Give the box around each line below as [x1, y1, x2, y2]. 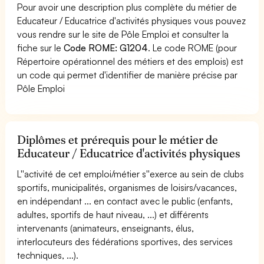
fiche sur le [17, 41, 64, 54]
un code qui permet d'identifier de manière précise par [17, 68, 238, 81]
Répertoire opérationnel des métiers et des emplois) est [17, 55, 244, 67]
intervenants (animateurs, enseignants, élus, [17, 222, 194, 234]
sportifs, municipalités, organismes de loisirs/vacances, [17, 181, 237, 193]
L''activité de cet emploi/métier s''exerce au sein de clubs [17, 167, 245, 180]
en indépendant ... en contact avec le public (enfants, [17, 194, 233, 207]
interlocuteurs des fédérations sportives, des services [17, 235, 233, 247]
